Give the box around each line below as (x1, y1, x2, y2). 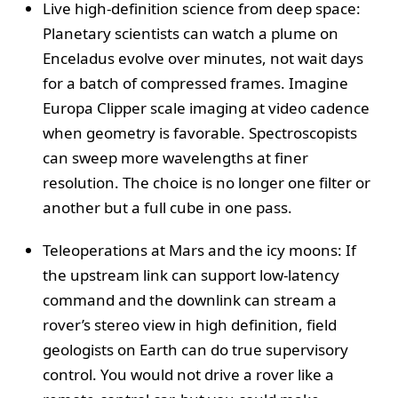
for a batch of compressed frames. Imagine (43, 72, 348, 93)
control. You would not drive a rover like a (43, 363, 334, 385)
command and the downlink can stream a (43, 289, 337, 310)
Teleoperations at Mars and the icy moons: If (43, 239, 356, 260)
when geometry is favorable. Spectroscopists (43, 122, 357, 143)
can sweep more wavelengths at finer (43, 147, 308, 168)
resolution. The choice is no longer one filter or (43, 171, 370, 193)
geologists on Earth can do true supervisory (43, 338, 348, 360)
